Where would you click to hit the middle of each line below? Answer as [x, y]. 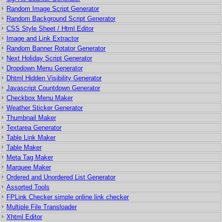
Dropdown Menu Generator [45, 68]
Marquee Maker [29, 167]
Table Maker [24, 147]
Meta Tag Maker [30, 157]
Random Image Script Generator [53, 9]
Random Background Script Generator [61, 19]
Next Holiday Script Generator [49, 58]
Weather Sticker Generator [45, 108]
